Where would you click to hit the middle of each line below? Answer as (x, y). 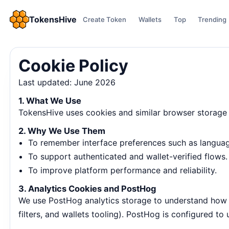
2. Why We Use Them (62, 131)
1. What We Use (50, 101)
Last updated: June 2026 (67, 82)
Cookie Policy (74, 66)
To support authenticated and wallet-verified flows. (128, 156)
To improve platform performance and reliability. (123, 170)
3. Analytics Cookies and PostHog (87, 189)
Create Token (105, 19)
